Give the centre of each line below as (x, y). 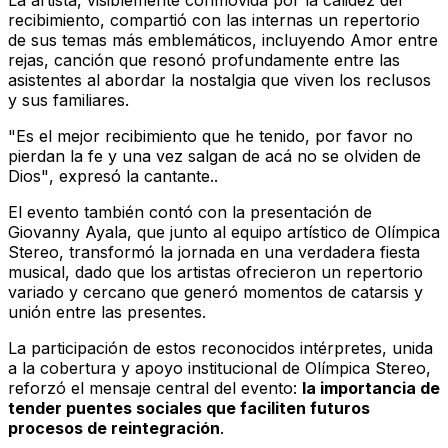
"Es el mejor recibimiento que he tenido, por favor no (210, 136)
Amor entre (394, 40)
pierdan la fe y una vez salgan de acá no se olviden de (214, 156)
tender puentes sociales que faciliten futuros (189, 408)
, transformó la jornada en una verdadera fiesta (239, 252)
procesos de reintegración (114, 428)
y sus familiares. (68, 100)
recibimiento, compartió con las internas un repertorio (214, 20)
